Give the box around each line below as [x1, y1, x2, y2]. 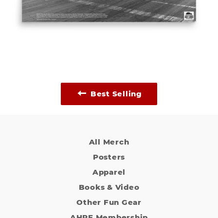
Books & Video [78, 182, 140, 192]
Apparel [92, 167, 126, 177]
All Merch [89, 137, 129, 146]
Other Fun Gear [76, 198, 142, 207]
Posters [92, 152, 126, 162]
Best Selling [90, 89, 142, 98]
